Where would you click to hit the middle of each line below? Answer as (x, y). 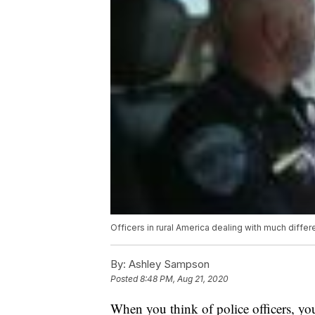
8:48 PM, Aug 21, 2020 (184, 279)
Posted (125, 279)
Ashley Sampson (168, 264)
